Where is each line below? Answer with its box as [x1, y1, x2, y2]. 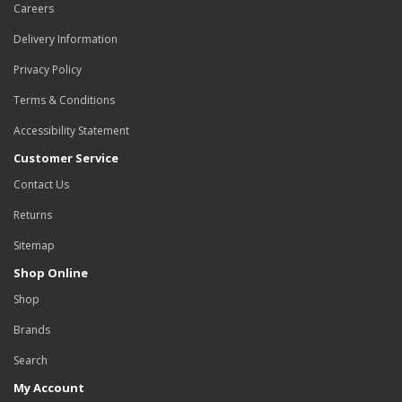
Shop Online [13, 265, 88, 281]
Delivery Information [13, 31, 118, 47]
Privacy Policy [13, 62, 82, 77]
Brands [13, 322, 50, 337]
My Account [13, 380, 84, 396]
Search [13, 353, 48, 368]
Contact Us [13, 177, 69, 192]
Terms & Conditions [13, 92, 115, 108]
